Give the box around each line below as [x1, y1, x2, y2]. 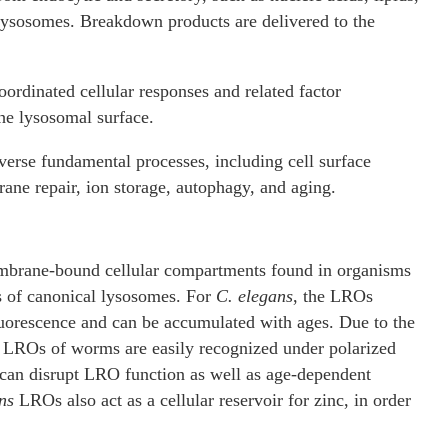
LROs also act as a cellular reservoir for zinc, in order [14, 389, 411, 410]
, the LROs [293, 285, 373, 306]
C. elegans [216, 285, 293, 306]
